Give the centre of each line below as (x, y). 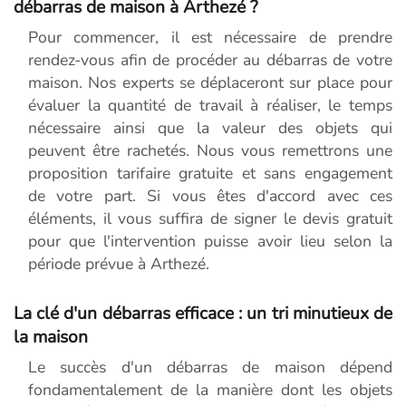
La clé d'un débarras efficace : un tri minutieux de (203, 313)
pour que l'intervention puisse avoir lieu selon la (210, 241)
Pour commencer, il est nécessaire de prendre (210, 37)
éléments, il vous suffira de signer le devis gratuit (210, 218)
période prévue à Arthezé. (119, 263)
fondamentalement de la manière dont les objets (210, 389)
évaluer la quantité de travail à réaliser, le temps (210, 105)
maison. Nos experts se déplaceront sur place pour (210, 82)
